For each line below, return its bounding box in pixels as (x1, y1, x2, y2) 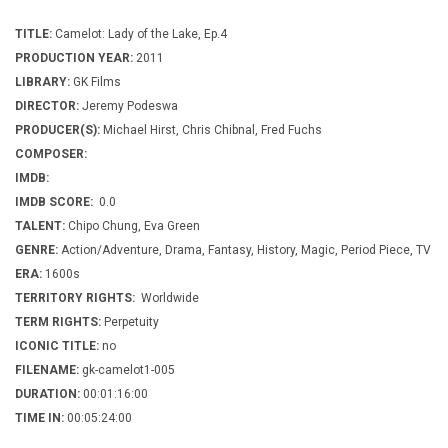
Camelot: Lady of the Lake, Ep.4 (52, 27, 227, 42)
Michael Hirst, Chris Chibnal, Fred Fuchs (100, 123, 322, 138)
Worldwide (138, 291, 199, 306)
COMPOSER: (15, 147, 87, 162)
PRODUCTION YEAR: (15, 51, 136, 66)
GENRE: (15, 243, 58, 258)
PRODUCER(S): (15, 123, 100, 138)
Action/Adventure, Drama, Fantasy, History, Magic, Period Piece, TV (58, 243, 431, 258)
